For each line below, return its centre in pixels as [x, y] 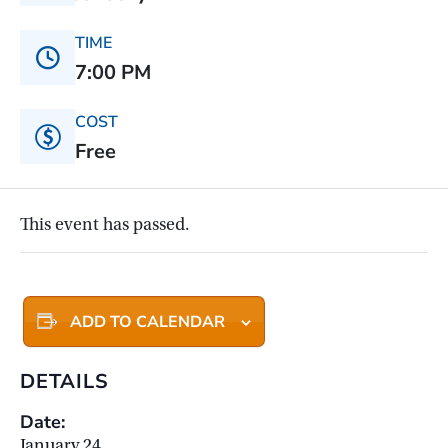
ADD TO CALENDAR [147, 321]
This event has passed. [105, 226]
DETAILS [64, 381]
